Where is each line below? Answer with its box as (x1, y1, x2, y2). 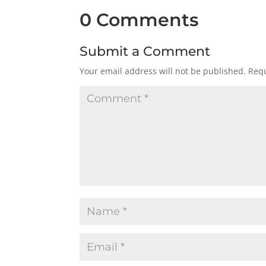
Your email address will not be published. (80, 65, 246, 77)
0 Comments (80, 9, 199, 31)
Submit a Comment (80, 43, 211, 60)
